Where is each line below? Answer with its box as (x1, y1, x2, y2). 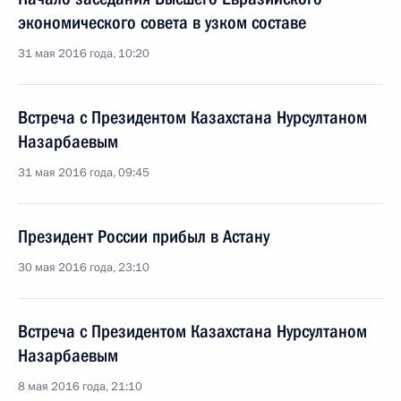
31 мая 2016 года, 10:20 (18, 46, 149, 62)
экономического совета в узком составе (18, 12, 306, 33)
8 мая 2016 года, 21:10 (18, 379, 142, 395)
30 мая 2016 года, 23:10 (18, 260, 149, 276)
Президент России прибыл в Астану (18, 226, 269, 247)
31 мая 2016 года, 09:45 (18, 165, 149, 181)
